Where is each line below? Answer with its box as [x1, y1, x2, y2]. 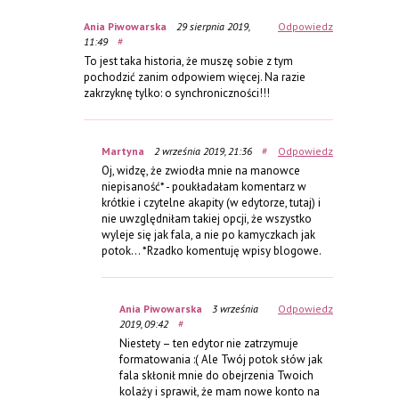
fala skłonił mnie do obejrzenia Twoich [119, 367, 313, 383]
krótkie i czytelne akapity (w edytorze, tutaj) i [102, 194, 321, 210]
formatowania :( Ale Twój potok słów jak [119, 351, 322, 367]
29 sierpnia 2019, [176, 19, 249, 33]
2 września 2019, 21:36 [154, 143, 252, 158]
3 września [212, 301, 258, 315]
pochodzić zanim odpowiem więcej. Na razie [84, 69, 305, 85]
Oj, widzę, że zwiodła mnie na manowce [102, 162, 300, 178]
